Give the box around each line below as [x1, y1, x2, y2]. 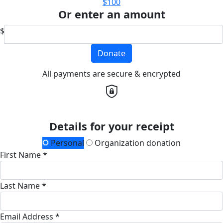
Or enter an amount [58, 6, 165, 21]
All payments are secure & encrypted [42, 68, 181, 79]
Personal [49, 137, 84, 148]
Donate [98, 47, 125, 59]
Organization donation [93, 137, 181, 148]
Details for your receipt [49, 118, 174, 133]
